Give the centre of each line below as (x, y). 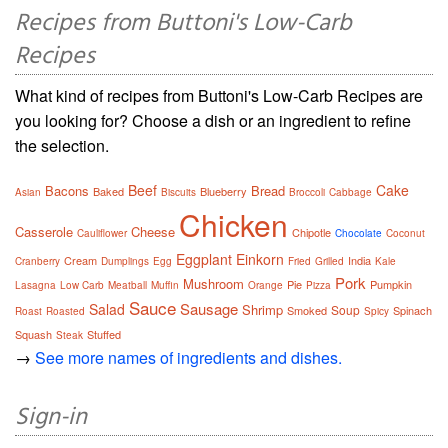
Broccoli (307, 192)
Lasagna (35, 285)
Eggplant (204, 259)
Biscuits (178, 192)
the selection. (62, 145)
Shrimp (262, 309)
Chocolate (358, 233)
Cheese (153, 231)
